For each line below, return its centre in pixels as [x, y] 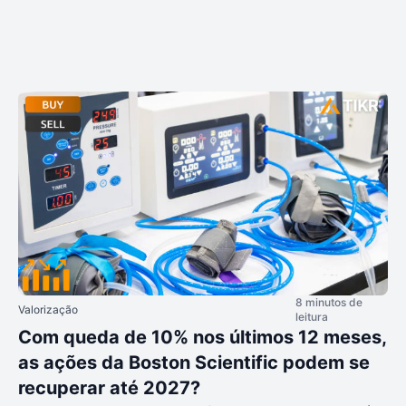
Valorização [48, 309]
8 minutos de [329, 302]
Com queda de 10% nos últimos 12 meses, [202, 337]
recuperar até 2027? [109, 387]
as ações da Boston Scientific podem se [194, 362]
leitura [312, 316]
